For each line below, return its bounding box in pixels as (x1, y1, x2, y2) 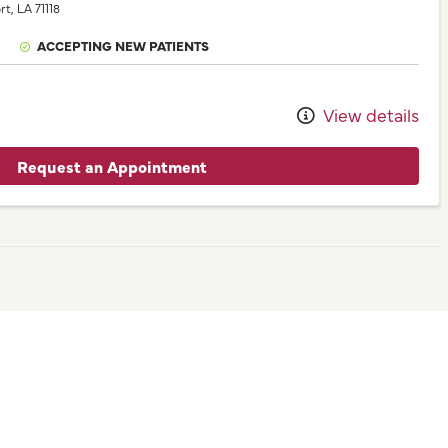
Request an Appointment (17, 155, 207, 177)
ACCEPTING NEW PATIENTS (37, 36, 210, 54)
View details (319, 102, 419, 126)
